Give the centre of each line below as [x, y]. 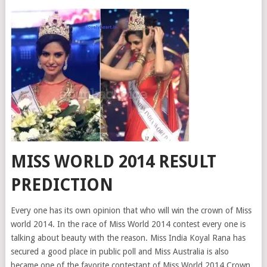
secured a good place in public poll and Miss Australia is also [119, 252]
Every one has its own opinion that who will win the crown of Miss [131, 210]
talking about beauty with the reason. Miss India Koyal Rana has [128, 238]
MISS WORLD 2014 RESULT [113, 162]
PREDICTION [62, 185]
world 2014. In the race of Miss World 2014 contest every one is [128, 224]
